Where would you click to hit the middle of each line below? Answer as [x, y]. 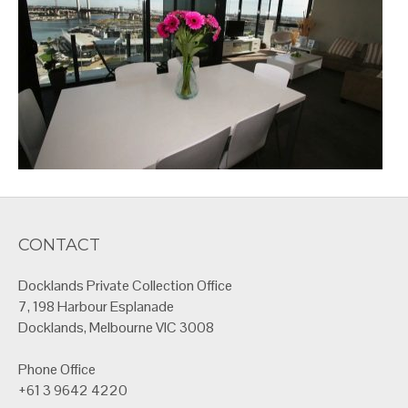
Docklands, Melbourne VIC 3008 [116, 327]
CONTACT [59, 245]
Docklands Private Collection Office [125, 285]
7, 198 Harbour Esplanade [96, 306]
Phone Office [57, 369]
